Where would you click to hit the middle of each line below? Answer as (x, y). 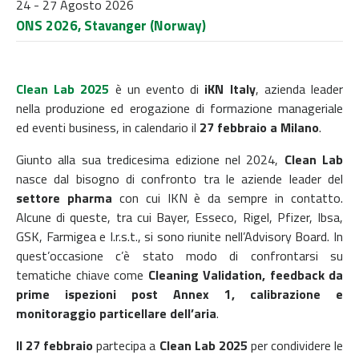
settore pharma (64, 198)
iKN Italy (227, 89)
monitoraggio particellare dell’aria (116, 313)
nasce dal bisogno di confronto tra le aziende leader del (179, 178)
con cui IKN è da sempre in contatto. (228, 198)
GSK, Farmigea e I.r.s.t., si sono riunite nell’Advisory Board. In (179, 236)
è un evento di (154, 89)
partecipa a (126, 345)
